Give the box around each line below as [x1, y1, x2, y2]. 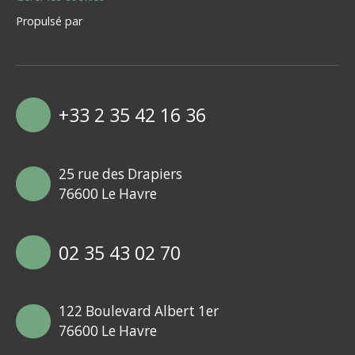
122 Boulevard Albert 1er [58, 302, 219, 321]
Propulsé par [16, 13, 82, 29]
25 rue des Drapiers [58, 164, 182, 183]
